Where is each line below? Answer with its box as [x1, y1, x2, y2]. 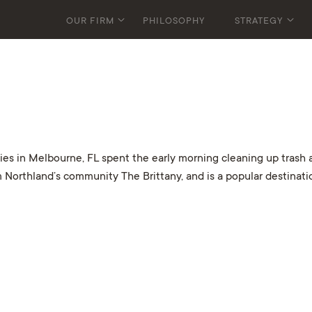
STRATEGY [234, 16, 283, 27]
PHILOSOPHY [143, 16, 206, 27]
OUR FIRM [65, 16, 114, 27]
